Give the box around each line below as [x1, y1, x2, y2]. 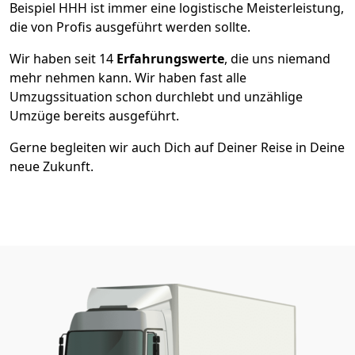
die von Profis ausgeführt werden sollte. [10, 17, 250, 36]
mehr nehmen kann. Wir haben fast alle [10, 68, 246, 86]
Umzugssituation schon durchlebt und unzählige [10, 87, 303, 105]
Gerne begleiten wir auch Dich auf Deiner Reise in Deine [10, 138, 345, 156]
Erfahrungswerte [116, 49, 224, 67]
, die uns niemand [224, 49, 330, 67]
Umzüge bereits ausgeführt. [10, 106, 179, 124]
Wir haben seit [10, 49, 99, 67]
